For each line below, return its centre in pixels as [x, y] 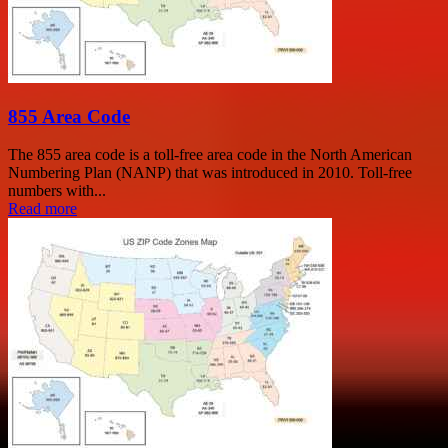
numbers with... [57, 191]
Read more [42, 209]
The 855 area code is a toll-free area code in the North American [210, 155]
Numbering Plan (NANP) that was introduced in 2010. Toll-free [210, 173]
